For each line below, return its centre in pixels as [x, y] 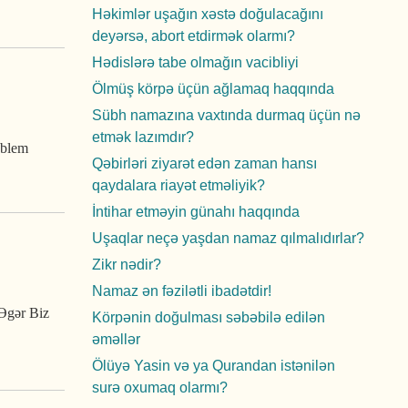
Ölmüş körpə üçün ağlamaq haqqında [213, 89]
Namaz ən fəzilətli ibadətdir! [182, 291]
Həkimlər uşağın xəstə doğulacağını [208, 14]
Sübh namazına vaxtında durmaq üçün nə [226, 115]
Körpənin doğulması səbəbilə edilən [209, 317]
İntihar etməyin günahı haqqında [196, 212]
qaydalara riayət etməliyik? [178, 185]
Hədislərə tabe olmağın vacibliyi [195, 62]
